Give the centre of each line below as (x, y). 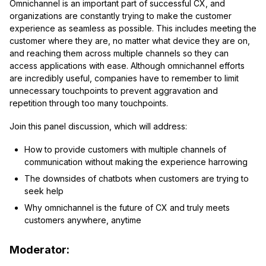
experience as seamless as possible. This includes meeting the (133, 28)
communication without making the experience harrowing (136, 162)
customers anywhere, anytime (83, 220)
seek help (44, 191)
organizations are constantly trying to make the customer (120, 16)
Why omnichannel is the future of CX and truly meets (127, 208)
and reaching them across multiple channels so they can (119, 53)
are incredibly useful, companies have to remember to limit (124, 78)
